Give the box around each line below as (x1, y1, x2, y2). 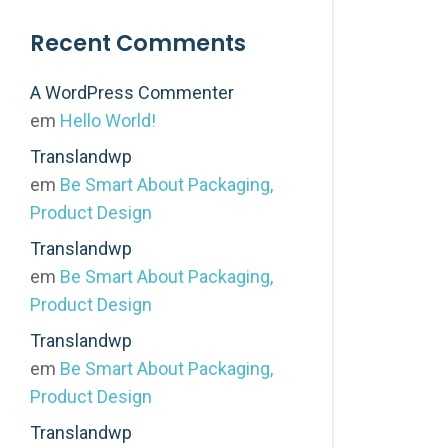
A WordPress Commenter (30, 82, 234, 103)
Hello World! (60, 110, 156, 131)
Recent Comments (30, 27, 246, 59)
